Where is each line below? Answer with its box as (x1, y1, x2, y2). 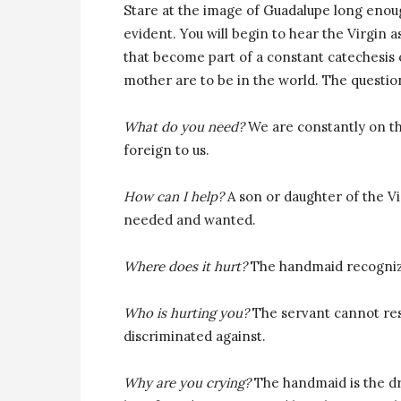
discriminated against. (124, 328, 266, 345)
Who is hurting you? (124, 304, 252, 321)
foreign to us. (124, 141, 209, 158)
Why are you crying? (124, 374, 251, 391)
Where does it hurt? (124, 258, 251, 275)
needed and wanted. (124, 211, 256, 228)
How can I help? (124, 188, 224, 205)
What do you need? (124, 118, 244, 135)
